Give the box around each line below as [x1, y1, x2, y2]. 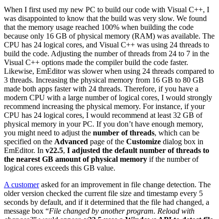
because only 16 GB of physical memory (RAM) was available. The [4, 31, 215, 40]
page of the [88, 137, 126, 146]
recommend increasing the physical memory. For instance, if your [4, 102, 205, 110]
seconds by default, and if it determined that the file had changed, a [4, 197, 209, 206]
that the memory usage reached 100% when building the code [4, 22, 194, 31]
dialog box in [161, 137, 203, 146]
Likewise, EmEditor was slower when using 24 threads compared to [4, 66, 214, 75]
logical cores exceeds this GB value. [4, 163, 115, 172]
